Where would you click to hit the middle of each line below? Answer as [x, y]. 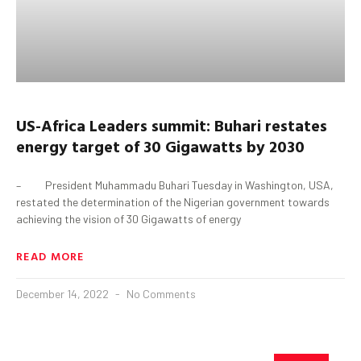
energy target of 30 [91, 145]
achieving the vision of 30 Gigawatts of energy [129, 218]
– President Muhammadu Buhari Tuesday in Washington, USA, [175, 185]
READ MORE [50, 255]
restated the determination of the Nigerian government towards [173, 201]
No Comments [160, 293]
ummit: [187, 124]
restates [294, 124]
